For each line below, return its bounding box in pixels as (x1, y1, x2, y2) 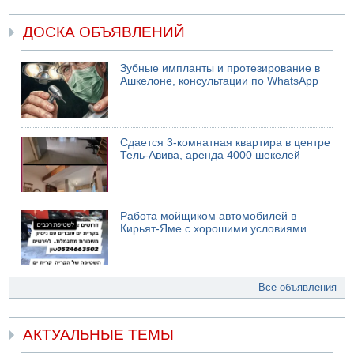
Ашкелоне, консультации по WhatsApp (120, 75, 319, 88)
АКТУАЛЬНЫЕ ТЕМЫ (23, 326, 175, 343)
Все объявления (258, 281, 337, 294)
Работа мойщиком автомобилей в (120, 210, 297, 223)
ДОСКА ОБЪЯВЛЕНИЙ (23, 24, 186, 41)
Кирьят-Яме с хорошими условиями (120, 223, 307, 235)
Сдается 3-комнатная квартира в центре (120, 136, 331, 149)
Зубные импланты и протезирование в (120, 62, 321, 75)
